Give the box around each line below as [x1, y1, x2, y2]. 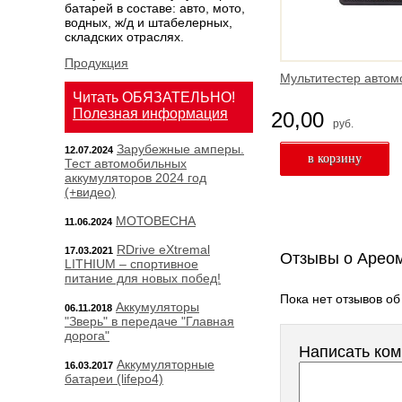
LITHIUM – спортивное [65, 257, 198, 271]
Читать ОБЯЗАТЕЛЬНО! [73, 90, 235, 105]
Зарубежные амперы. [117, 142, 244, 156]
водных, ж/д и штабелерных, [65, 15, 232, 30]
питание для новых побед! [65, 271, 221, 285]
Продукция [65, 56, 128, 70]
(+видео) [65, 185, 116, 199]
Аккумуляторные [117, 357, 214, 371]
